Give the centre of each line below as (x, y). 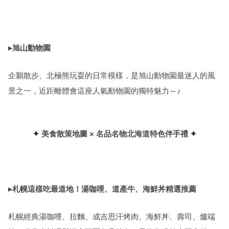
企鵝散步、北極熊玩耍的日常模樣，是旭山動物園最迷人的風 (112, 76)
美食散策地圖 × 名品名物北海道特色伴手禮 (116, 134)
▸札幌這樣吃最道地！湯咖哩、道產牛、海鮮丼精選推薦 (102, 189)
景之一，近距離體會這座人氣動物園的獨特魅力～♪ (95, 91)
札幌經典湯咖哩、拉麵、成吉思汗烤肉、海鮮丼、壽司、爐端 (112, 217)
